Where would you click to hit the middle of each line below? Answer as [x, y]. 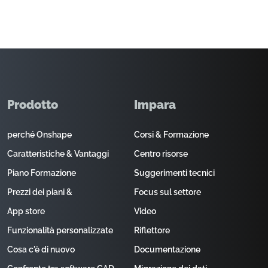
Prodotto [33, 105]
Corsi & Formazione [171, 135]
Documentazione [167, 249]
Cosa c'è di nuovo [41, 249]
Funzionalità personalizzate [60, 230]
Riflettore [152, 230]
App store [26, 211]
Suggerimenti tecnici [174, 173]
